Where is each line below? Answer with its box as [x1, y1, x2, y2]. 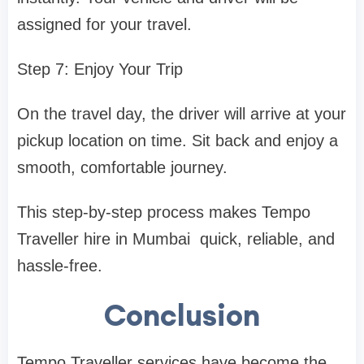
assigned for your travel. [17, 15, 192, 33]
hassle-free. [17, 256, 102, 275]
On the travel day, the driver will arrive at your [17, 104, 346, 123]
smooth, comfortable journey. [17, 158, 227, 176]
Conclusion [104, 296, 260, 334]
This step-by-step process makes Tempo [17, 202, 310, 221]
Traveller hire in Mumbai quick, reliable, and [17, 229, 335, 248]
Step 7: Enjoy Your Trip [17, 59, 183, 78]
